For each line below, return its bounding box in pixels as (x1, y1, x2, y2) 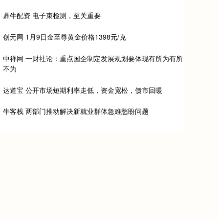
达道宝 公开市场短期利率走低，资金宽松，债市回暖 (3, 85, 162, 95)
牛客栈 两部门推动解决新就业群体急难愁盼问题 (3, 106, 149, 116)
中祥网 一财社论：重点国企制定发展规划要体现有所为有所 (3, 53, 183, 63)
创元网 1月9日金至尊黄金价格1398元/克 (3, 32, 126, 42)
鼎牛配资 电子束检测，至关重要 (3, 10, 101, 21)
